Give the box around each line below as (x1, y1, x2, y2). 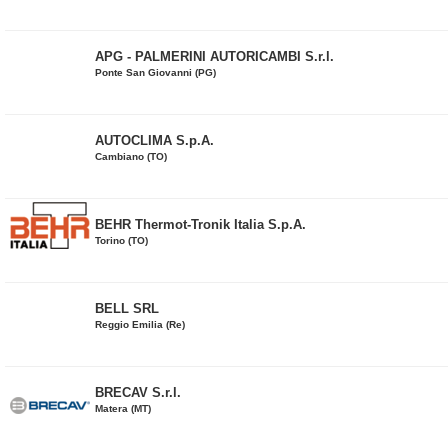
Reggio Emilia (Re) (95, 319, 185, 330)
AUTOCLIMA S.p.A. (95, 133, 214, 148)
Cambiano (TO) (95, 151, 167, 162)
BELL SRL (95, 301, 159, 316)
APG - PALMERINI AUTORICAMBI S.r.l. (95, 49, 334, 64)
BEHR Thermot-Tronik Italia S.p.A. (95, 217, 306, 232)
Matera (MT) (95, 403, 151, 414)
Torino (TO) (95, 235, 148, 246)
